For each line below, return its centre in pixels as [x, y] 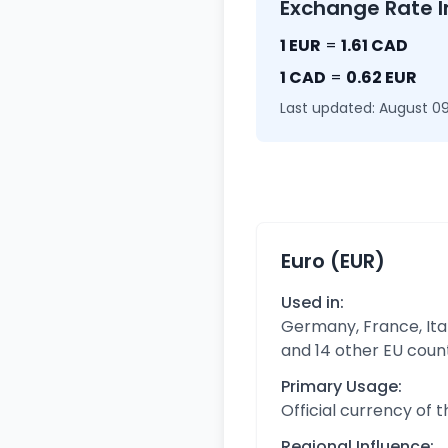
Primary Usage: [341, 386]
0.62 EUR [381, 77]
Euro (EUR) [333, 261]
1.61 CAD [374, 45]
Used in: [312, 302]
